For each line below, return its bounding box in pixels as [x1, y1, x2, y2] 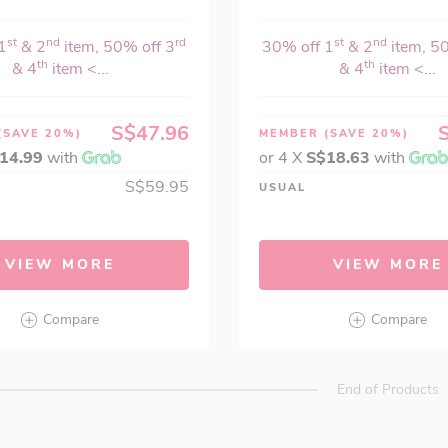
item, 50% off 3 [59, 36, 175, 58]
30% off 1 [262, 36, 335, 58]
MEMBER [258, 126, 324, 141]
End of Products [336, 380, 439, 399]
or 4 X [258, 147, 306, 169]
